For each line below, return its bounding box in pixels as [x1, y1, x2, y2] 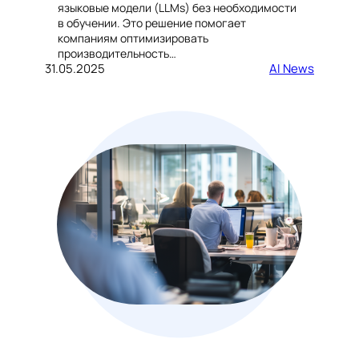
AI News [269, 59, 314, 77]
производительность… [58, 45, 176, 61]
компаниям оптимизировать [58, 30, 208, 46]
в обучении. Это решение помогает [58, 14, 246, 30]
